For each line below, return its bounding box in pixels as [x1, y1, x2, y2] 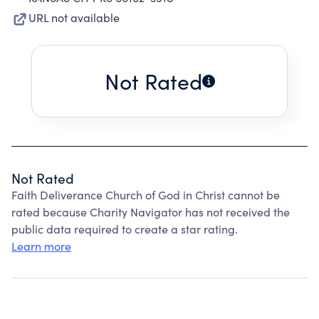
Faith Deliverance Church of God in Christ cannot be [11, 187, 280, 202]
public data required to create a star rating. [11, 221, 238, 236]
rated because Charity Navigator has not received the [11, 204, 290, 219]
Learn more [11, 239, 71, 253]
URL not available [28, 10, 120, 25]
